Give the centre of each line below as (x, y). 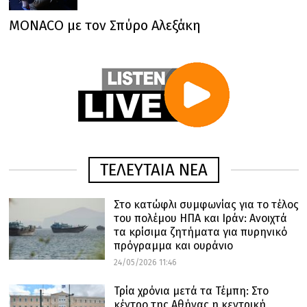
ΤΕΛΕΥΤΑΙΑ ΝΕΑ (153, 170)
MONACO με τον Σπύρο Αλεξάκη (105, 25)
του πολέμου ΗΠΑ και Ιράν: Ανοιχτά (200, 218)
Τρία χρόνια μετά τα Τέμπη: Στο (191, 291)
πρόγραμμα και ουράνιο (173, 245)
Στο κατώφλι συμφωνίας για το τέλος (206, 204)
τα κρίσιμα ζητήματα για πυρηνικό (200, 232)
